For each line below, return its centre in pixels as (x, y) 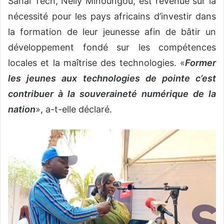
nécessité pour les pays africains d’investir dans (112, 16)
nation (22, 109)
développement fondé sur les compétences (112, 47)
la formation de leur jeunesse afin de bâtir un (112, 32)
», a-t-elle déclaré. (74, 109)
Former (200, 63)
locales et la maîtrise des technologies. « (96, 63)
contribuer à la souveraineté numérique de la (112, 94)
